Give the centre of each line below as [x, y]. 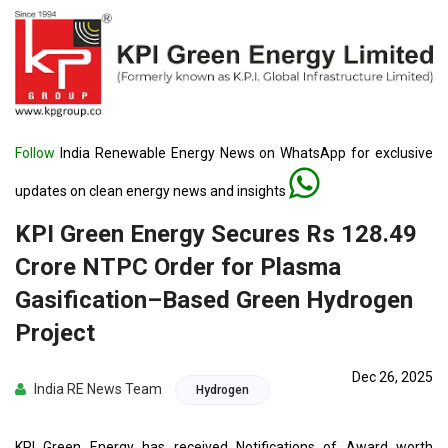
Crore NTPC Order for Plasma [178, 267]
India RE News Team [96, 389]
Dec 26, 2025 [392, 377]
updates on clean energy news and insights [152, 191]
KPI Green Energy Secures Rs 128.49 [216, 234]
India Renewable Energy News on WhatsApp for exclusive [244, 153]
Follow [35, 153]
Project [55, 333]
